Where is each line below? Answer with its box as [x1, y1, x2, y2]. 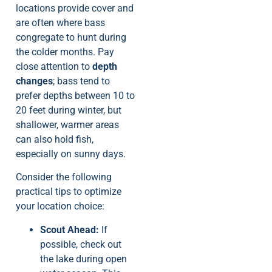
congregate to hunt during [16, 31, 126, 43]
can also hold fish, [16, 133, 93, 145]
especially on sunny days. [16, 148, 126, 160]
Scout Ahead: [40, 223, 99, 236]
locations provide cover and [16, 2, 134, 14]
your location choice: [16, 200, 104, 212]
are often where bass [16, 16, 105, 29]
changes [16, 75, 53, 87]
